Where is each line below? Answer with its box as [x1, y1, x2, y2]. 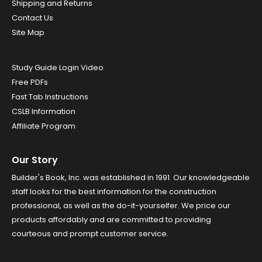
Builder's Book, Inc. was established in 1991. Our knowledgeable [12, 172, 250, 184]
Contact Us [12, 12, 53, 24]
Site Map [12, 27, 44, 39]
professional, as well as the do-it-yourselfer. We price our [12, 200, 230, 212]
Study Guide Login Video [12, 62, 104, 74]
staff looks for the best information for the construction [12, 186, 216, 198]
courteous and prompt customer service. [12, 228, 168, 240]
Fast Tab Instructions [12, 91, 88, 103]
